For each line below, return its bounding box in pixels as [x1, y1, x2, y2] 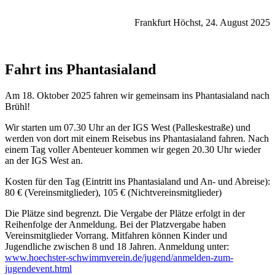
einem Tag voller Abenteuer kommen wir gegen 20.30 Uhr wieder [5, 144, 261, 155]
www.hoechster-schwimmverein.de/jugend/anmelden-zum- [5, 252, 233, 263]
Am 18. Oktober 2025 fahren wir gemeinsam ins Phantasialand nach [5, 90, 269, 101]
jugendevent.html [5, 263, 72, 274]
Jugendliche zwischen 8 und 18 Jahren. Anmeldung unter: [5, 241, 229, 252]
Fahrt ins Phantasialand [5, 61, 156, 78]
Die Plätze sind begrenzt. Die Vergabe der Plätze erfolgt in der [5, 208, 245, 219]
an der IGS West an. [5, 155, 83, 166]
